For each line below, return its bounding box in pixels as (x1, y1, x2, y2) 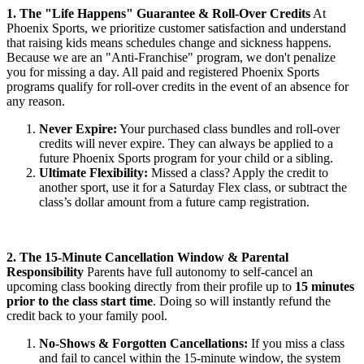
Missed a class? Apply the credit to (148, 165, 328, 180)
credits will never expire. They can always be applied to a (39, 136, 333, 150)
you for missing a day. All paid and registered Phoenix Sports (6, 64, 319, 79)
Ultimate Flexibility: (39, 165, 148, 180)
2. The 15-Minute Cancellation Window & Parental (6, 249, 288, 264)
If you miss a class (248, 336, 344, 350)
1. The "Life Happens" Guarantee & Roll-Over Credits (6, 6, 310, 20)
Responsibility (6, 264, 84, 279)
